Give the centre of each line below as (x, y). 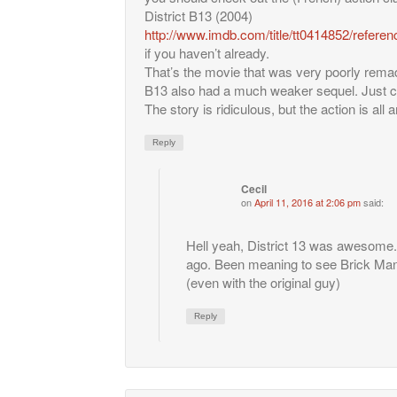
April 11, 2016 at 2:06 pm (307, 202)
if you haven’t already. (207, 52)
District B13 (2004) (198, 15)
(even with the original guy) (263, 282)
